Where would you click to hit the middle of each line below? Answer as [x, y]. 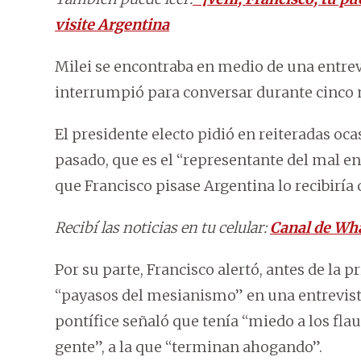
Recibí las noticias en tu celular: [162, 228]
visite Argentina [112, 25]
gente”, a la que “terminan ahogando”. [189, 347]
